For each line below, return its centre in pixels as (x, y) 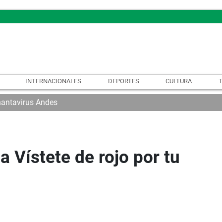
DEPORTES (123, 81)
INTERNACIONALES (53, 81)
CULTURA (179, 81)
